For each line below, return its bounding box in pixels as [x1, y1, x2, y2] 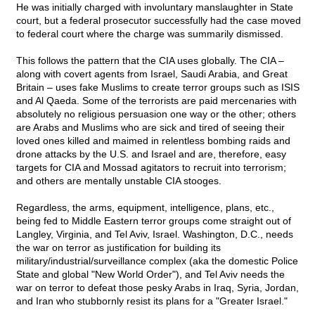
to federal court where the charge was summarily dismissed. [16, 28, 283, 40]
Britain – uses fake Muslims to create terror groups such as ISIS [16, 82, 300, 94]
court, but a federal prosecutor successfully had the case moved [16, 15, 301, 27]
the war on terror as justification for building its [16, 242, 221, 254]
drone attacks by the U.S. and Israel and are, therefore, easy [16, 148, 286, 160]
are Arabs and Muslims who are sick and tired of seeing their [16, 122, 285, 134]
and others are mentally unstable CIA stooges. [16, 175, 221, 187]
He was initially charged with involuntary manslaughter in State [16, 1, 293, 13]
